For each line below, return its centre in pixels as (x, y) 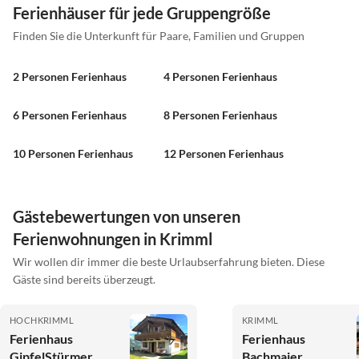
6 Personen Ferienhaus (70, 115)
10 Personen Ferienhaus (73, 154)
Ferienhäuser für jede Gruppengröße (142, 13)
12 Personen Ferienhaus (224, 154)
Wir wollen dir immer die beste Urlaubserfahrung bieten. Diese (169, 262)
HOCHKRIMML (42, 321)
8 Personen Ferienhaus (220, 115)
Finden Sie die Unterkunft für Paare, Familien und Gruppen (159, 36)
